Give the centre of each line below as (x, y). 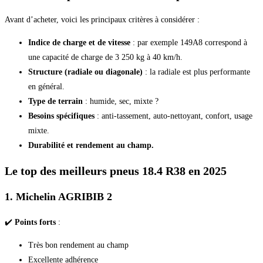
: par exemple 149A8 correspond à (189, 43)
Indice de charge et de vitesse (79, 43)
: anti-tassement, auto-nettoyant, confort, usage (173, 116)
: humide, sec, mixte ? (121, 102)
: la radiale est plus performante (196, 72)
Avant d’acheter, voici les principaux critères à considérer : (102, 20)
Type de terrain (55, 102)
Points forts (35, 222)
